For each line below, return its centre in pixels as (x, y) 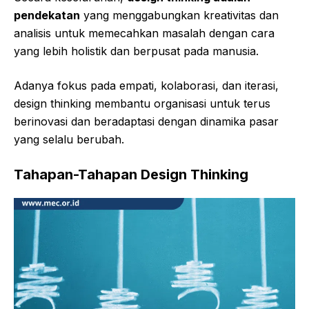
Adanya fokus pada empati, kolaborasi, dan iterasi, (146, 86)
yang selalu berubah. (69, 140)
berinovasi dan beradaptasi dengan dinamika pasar (146, 122)
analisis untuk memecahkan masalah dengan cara (144, 33)
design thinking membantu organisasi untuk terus (142, 104)
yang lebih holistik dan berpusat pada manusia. (136, 51)
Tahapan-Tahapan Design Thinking (131, 175)
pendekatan (47, 16)
